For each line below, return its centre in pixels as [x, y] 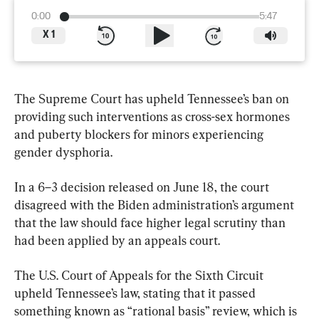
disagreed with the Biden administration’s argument [156, 204]
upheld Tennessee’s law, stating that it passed [136, 293]
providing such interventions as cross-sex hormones [153, 116]
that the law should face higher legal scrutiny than [151, 222]
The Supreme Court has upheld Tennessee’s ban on [153, 98]
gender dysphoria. [63, 152]
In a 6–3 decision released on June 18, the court [143, 187]
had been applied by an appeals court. [117, 240]
